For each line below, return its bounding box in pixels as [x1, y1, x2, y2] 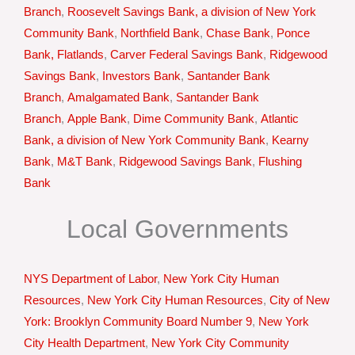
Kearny [272, 133, 309, 147]
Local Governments [67, 214, 288, 243]
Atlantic [261, 112, 299, 125]
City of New [269, 293, 330, 307]
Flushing [258, 155, 302, 168]
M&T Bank [57, 155, 113, 168]
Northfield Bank [120, 26, 200, 40]
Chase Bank [206, 26, 270, 40]
